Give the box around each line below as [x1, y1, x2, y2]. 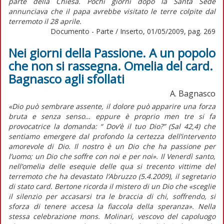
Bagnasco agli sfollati [8, 70, 124, 87]
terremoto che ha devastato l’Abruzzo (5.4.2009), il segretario [8, 171, 215, 181]
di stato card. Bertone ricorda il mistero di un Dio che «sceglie [8, 181, 215, 191]
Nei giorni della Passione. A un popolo [8, 44, 215, 61]
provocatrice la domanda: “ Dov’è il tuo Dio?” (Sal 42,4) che [8, 121, 215, 131]
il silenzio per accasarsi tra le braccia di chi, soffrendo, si [8, 191, 215, 201]
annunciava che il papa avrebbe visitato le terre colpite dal [8, 6, 215, 16]
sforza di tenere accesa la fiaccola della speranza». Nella [8, 201, 215, 211]
